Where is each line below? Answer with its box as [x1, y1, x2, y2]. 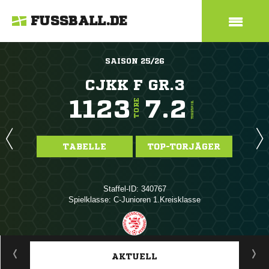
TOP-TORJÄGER [148, 142, 220, 151]
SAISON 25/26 [104, 57, 165, 65]
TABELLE [63, 142, 106, 151]
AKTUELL [112, 252, 157, 261]
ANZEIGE [121, 238, 148, 244]
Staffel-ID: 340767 [103, 184, 166, 193]
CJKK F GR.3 [84, 77, 185, 92]
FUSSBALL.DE [31, 14, 128, 28]
